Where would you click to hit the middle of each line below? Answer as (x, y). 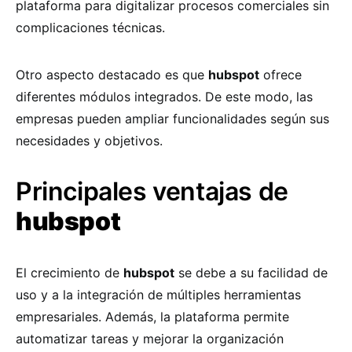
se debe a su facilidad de (251, 273)
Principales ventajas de (152, 191)
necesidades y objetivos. (89, 141)
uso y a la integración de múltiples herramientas (158, 295)
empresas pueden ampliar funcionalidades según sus (172, 119)
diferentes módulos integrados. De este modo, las (164, 97)
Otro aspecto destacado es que (112, 75)
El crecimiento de (70, 273)
